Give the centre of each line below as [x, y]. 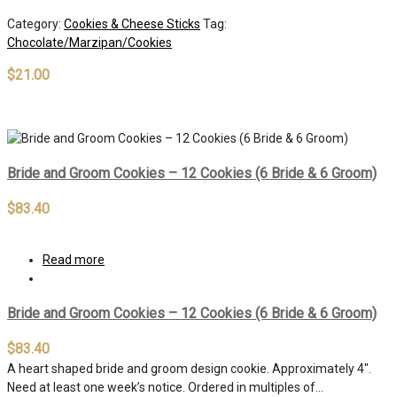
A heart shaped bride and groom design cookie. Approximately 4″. [189, 369]
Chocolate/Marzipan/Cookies [90, 42]
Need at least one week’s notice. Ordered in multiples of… [165, 388]
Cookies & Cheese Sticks [132, 23]
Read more [74, 260]
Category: [35, 23]
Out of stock [41, 107]
